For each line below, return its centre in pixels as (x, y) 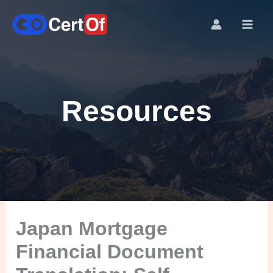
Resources (136, 111)
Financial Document (110, 251)
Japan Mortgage (92, 228)
